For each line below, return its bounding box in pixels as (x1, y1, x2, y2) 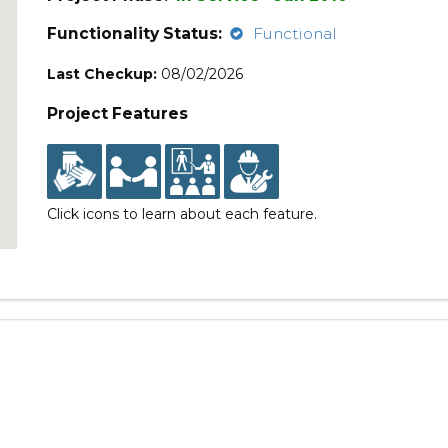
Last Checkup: (47, 65, 158, 83)
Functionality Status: (47, 24, 223, 43)
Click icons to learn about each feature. (47, 205, 318, 223)
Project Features (47, 104, 189, 123)
